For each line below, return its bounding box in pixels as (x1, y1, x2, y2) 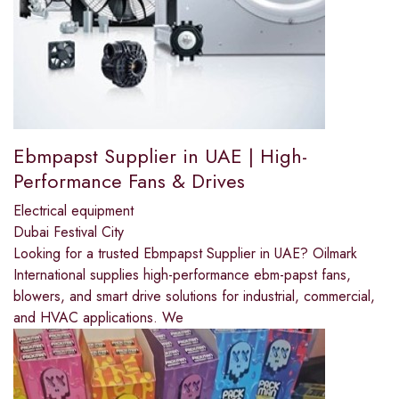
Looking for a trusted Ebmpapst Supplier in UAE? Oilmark (13, 243, 357, 265)
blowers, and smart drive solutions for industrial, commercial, (13, 286, 375, 307)
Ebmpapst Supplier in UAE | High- (13, 142, 307, 171)
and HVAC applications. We (13, 307, 183, 329)
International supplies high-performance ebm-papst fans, (13, 265, 351, 286)
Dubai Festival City (13, 222, 124, 243)
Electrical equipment (13, 200, 134, 222)
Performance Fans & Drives (13, 167, 245, 196)
